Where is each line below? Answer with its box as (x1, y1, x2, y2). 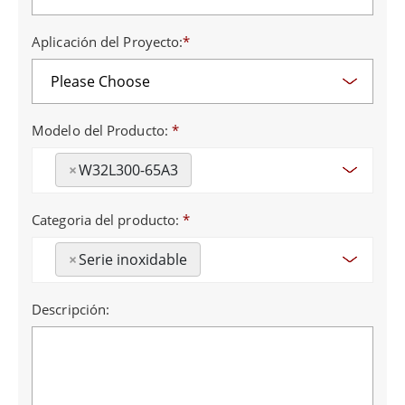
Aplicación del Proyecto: (32, 33, 184, 52)
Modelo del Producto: (32, 121, 173, 140)
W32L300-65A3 (79, 160, 178, 181)
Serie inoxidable (79, 250, 187, 270)
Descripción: (32, 300, 110, 319)
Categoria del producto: (32, 211, 184, 230)
